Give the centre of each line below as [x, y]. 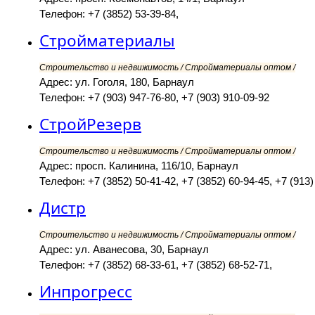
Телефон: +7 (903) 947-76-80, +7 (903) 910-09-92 [154, 98]
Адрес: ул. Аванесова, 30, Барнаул [124, 250]
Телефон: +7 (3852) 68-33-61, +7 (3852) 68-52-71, [156, 265]
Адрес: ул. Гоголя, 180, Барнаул [117, 82]
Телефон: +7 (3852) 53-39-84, [109, 14]
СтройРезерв [90, 124]
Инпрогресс [86, 292]
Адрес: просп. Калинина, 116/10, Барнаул [139, 166]
